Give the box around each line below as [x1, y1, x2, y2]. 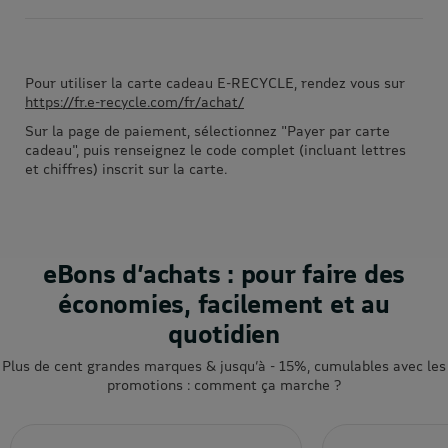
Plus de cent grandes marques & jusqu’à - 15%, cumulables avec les [2, 356, 446, 374]
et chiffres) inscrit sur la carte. [25, 159, 231, 177]
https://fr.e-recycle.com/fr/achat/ [25, 92, 244, 110]
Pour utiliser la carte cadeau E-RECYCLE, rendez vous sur [25, 73, 405, 91]
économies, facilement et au [58, 287, 390, 318]
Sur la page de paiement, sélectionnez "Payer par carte [25, 121, 390, 139]
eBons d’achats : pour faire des [42, 257, 406, 288]
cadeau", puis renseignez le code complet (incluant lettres [25, 140, 406, 158]
